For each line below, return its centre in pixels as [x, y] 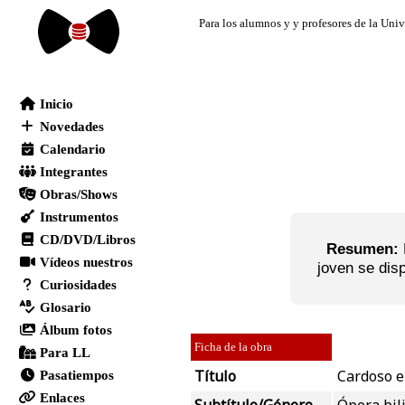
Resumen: [363, 249]
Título [215, 377]
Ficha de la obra [233, 347]
